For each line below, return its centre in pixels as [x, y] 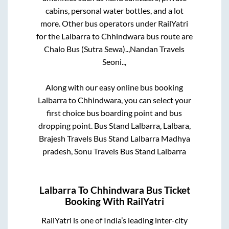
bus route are [168, 36]
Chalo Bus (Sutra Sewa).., [87, 49]
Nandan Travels [157, 49]
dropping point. [66, 126]
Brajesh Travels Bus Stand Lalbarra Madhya [114, 139]
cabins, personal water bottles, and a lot [114, 11]
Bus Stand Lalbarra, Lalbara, [142, 126]
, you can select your [156, 100]
